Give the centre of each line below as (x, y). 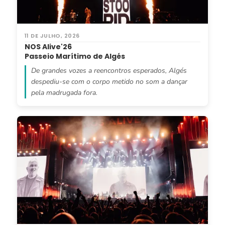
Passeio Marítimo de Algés (75, 57)
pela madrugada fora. (64, 93)
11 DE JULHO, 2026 (52, 36)
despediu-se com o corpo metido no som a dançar (109, 82)
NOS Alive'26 (48, 47)
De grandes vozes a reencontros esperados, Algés (109, 71)
